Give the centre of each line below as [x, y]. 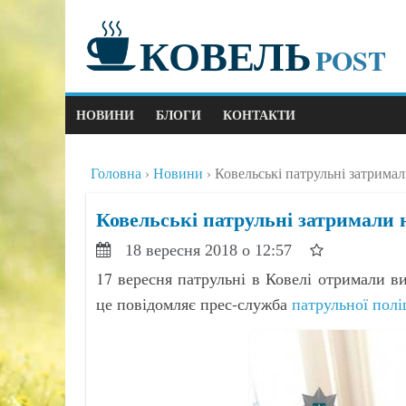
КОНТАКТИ [259, 115]
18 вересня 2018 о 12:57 [210, 250]
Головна [116, 173]
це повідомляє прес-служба [193, 304]
